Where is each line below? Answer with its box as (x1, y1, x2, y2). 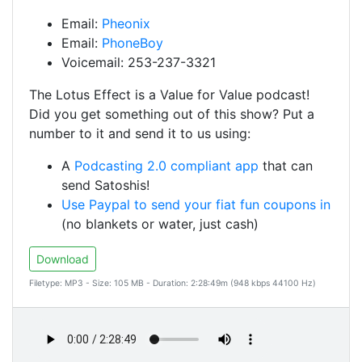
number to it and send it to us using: (29, 125, 250, 141)
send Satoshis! (61, 177, 149, 193)
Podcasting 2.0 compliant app (74, 158, 259, 174)
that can (259, 158, 313, 174)
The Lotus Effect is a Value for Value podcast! (29, 86, 309, 103)
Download (36, 252, 89, 266)
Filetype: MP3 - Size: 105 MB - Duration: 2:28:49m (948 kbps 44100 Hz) (29, 278, 316, 288)
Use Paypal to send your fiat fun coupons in (61, 196, 330, 213)
